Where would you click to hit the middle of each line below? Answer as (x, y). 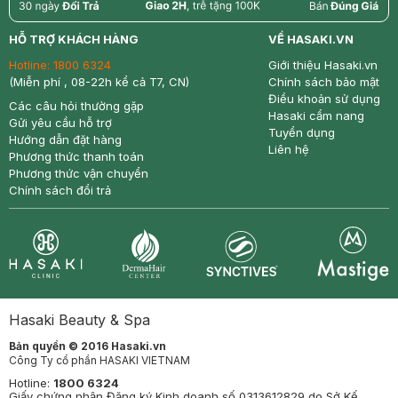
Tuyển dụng (302, 132)
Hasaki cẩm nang (316, 115)
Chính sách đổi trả (60, 190)
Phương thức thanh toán (76, 156)
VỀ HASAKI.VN (311, 39)
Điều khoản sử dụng (324, 99)
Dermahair (157, 288)
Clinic (26, 288)
